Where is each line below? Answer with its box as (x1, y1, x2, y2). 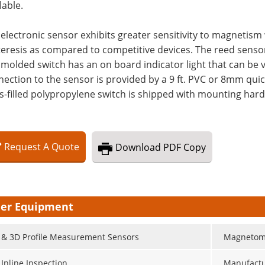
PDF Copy (163, 140, 206, 154)
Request (4, 140, 41, 153)
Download (115, 140, 161, 154)
